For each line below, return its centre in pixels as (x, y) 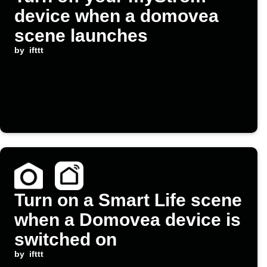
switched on (66, 240)
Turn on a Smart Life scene (128, 200)
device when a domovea (117, 16)
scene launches (81, 36)
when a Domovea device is (128, 220)
